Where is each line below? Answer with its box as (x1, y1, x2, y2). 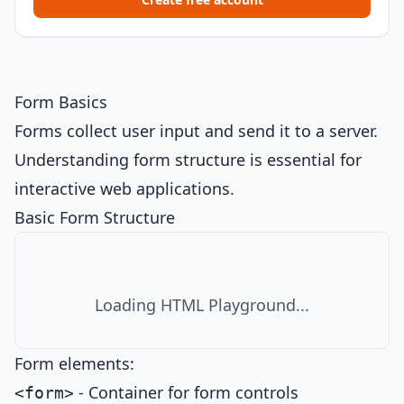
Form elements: (14, 353, 134, 374)
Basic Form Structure (14, 207, 175, 228)
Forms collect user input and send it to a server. (14, 120, 378, 142)
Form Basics (14, 91, 107, 113)
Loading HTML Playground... (95, 294, 309, 316)
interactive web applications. (14, 178, 234, 199)
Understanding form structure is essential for (14, 149, 362, 170)
